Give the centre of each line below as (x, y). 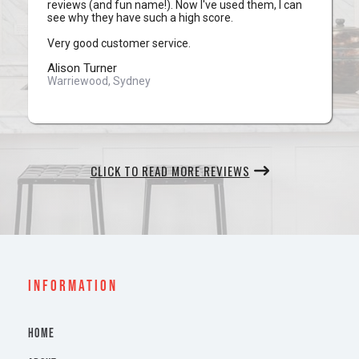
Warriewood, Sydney (99, 81)
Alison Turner (82, 69)
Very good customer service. (119, 44)
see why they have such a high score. (140, 18)
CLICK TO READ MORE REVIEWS (170, 171)
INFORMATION (73, 287)
